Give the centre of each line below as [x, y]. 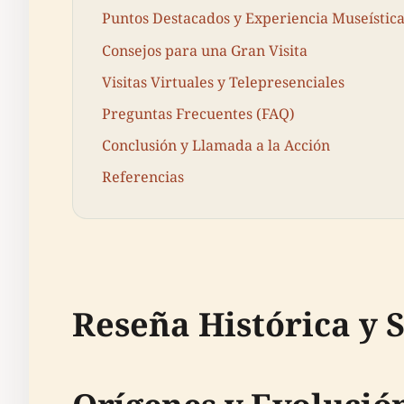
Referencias [143, 177]
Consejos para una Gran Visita [205, 50]
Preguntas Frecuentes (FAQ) [198, 113]
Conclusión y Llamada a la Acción [216, 146]
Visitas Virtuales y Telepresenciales [223, 82]
